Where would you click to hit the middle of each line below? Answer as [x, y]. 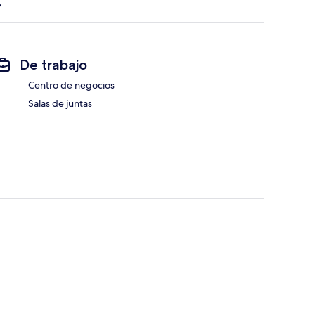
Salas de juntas [60, 104]
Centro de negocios [71, 85]
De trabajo [53, 65]
